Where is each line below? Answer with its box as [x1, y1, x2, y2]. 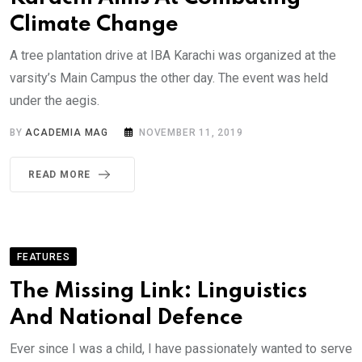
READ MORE [28, 169, 91, 181]
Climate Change [10, 14, 179, 36]
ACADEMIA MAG [25, 127, 109, 139]
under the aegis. [10, 93, 99, 109]
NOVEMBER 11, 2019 [139, 127, 243, 139]
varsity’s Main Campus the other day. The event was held [10, 70, 328, 86]
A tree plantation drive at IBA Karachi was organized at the [10, 48, 336, 64]
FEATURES [17, 251, 70, 263]
